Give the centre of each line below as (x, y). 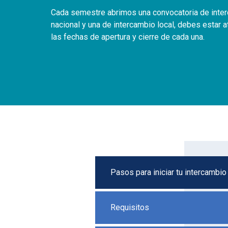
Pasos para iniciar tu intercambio (168, 172)
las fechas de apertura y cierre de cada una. (128, 37)
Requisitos (130, 207)
